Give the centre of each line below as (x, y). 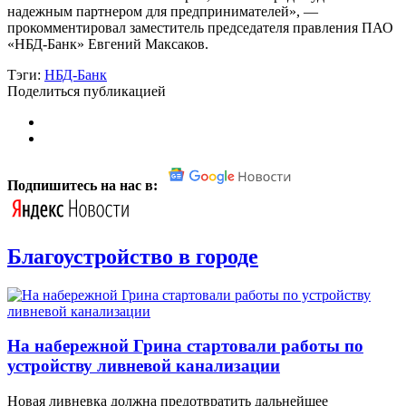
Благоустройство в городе (133, 256)
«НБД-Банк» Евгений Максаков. (108, 43)
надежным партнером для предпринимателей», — (163, 11)
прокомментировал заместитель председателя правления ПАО (200, 27)
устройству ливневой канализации (144, 366)
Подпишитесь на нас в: (84, 185)
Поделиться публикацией (87, 91)
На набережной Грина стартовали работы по (185, 346)
